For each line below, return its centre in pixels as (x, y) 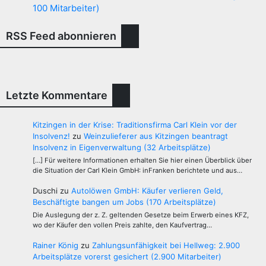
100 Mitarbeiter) (66, 8)
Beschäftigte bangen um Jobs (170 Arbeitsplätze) (124, 202)
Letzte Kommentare (57, 95)
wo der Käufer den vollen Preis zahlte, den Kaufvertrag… (122, 225)
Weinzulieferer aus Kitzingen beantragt (156, 136)
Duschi (45, 191)
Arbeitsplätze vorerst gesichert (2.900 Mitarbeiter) (127, 257)
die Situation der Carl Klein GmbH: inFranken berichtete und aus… (137, 171)
